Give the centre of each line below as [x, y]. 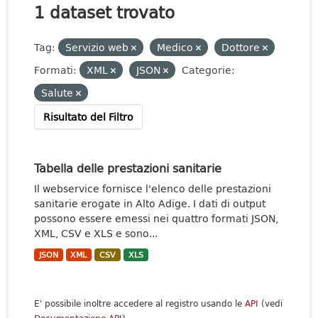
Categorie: [208, 70]
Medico [176, 47]
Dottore [242, 47]
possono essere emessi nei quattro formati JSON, [156, 218]
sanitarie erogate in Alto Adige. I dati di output [150, 203]
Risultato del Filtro [88, 117]
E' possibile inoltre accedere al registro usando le [139, 303]
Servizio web [98, 47]
